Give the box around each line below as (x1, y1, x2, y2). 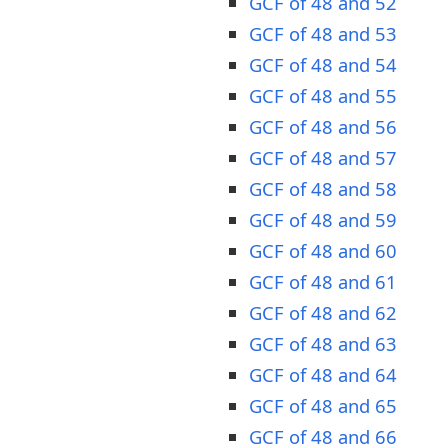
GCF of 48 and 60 (249, 237, 397, 263)
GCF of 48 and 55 (249, 82, 397, 108)
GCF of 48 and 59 (249, 206, 397, 232)
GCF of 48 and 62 (249, 299, 397, 325)
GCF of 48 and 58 (249, 175, 397, 201)
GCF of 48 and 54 (249, 51, 397, 77)
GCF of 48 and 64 (249, 361, 397, 387)
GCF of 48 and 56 (249, 113, 397, 139)
